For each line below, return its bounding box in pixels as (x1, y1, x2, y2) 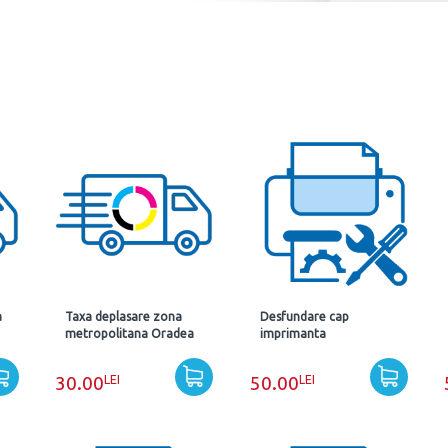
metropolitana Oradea (65, 327, 195, 340)
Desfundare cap (259, 310, 349, 323)
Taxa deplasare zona (65, 310, 183, 323)
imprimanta (259, 327, 326, 340)
